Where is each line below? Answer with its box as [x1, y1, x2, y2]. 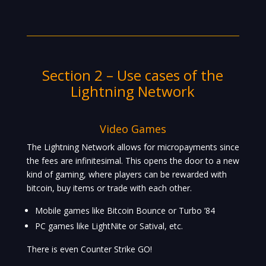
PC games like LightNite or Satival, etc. [34, 220, 183, 232]
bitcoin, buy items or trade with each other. [26, 182, 192, 194]
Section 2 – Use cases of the [42, 65, 224, 85]
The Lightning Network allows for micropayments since [26, 141, 239, 153]
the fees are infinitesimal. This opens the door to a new [26, 155, 239, 167]
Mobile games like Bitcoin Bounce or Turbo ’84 [34, 205, 215, 217]
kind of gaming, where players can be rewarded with [26, 169, 227, 180]
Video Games [99, 122, 166, 137]
